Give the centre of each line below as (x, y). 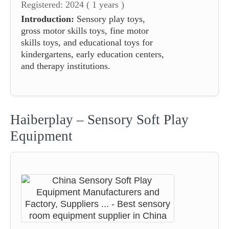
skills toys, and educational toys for (87, 42)
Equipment (41, 136)
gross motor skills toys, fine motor (85, 30)
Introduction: (48, 19)
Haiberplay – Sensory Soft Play (99, 119)
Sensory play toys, (110, 19)
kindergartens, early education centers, (93, 54)
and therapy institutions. (66, 66)
